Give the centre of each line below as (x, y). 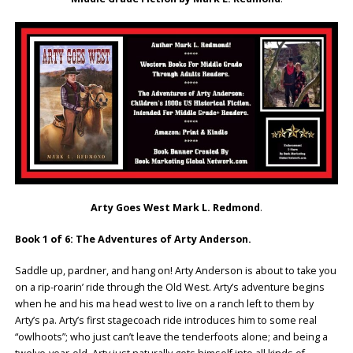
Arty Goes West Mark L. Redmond (175, 208)
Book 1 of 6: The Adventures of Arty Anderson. (133, 240)
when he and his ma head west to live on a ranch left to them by (164, 304)
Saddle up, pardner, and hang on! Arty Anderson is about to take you (175, 271)
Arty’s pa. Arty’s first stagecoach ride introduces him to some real (165, 321)
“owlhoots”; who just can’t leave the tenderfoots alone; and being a (171, 337)
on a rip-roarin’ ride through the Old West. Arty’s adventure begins (169, 288)
